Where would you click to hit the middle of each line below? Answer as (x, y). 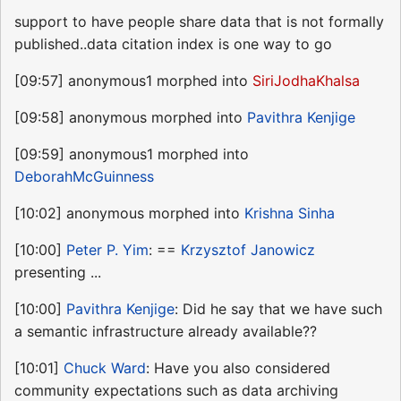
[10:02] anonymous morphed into (129, 213)
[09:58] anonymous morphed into (131, 118)
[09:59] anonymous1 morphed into (132, 154)
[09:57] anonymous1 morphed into (133, 81)
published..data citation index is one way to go (173, 44)
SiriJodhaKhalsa (306, 81)
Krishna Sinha (290, 213)
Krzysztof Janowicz (248, 250)
